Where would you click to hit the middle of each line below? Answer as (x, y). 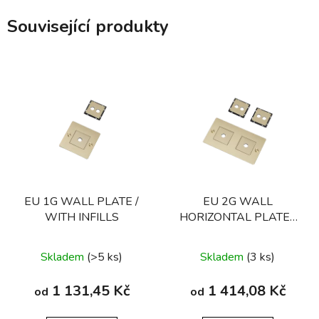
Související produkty (88, 27)
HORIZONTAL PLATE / (237, 217)
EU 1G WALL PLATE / (82, 201)
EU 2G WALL (237, 201)
